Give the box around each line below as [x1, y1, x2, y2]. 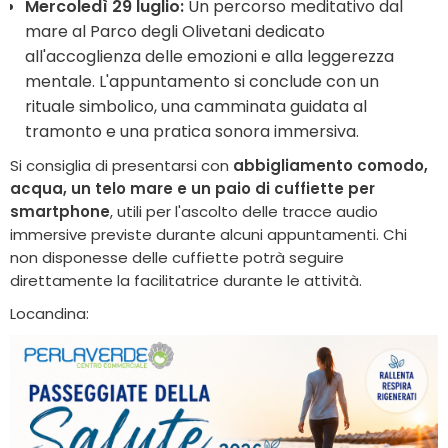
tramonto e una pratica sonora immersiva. [25, 119, 359, 143]
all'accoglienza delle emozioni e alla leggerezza [25, 44, 394, 68]
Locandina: [10, 302, 89, 324]
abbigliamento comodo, [233, 154, 428, 176]
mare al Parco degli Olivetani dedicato [25, 19, 325, 43]
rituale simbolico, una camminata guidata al [25, 94, 367, 118]
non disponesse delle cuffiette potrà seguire [10, 246, 344, 268]
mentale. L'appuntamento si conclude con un [25, 69, 379, 93]
